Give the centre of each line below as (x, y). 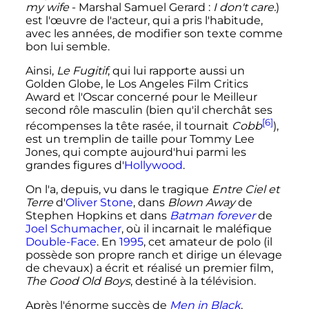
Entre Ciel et (245, 189)
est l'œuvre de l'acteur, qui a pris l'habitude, (144, 20)
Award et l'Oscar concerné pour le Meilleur (141, 97)
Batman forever (212, 216)
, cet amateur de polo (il (208, 242)
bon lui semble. (67, 46)
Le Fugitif (82, 70)
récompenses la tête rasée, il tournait (128, 126)
